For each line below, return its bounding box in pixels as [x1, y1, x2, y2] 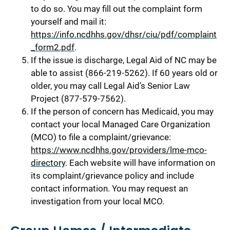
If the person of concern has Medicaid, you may [31, 106, 214, 117]
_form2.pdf [31, 42, 74, 52]
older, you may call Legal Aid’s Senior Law [31, 80, 190, 91]
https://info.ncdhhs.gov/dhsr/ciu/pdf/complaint [31, 29, 217, 40]
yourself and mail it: [31, 16, 106, 27]
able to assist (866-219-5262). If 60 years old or [31, 67, 218, 78]
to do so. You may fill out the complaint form [31, 3, 202, 14]
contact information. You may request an [31, 183, 188, 194]
